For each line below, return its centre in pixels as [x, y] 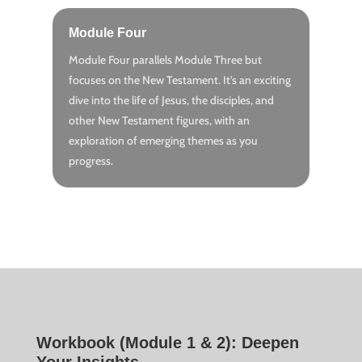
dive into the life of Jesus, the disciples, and [171, 101]
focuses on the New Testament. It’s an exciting [179, 80]
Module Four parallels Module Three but [165, 60]
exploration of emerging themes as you [163, 141]
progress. [90, 161]
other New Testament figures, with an [159, 121]
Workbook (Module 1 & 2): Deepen [167, 343]
